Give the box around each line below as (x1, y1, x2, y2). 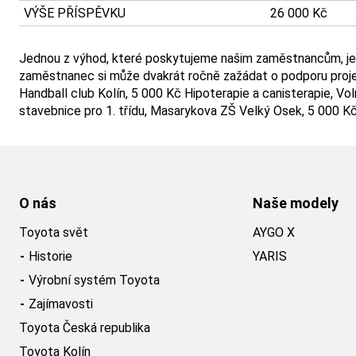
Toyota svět (19, 225, 88, 240)
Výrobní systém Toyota (29, 273, 160, 288)
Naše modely (253, 195, 339, 211)
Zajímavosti (29, 296, 93, 311)
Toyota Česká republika (19, 320, 150, 335)
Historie (29, 249, 72, 264)
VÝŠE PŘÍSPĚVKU (24, 6, 126, 21)
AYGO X (253, 225, 295, 240)
